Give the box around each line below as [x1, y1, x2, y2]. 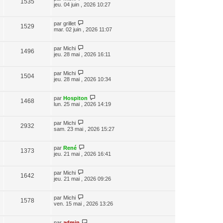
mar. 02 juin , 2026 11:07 [54, 26, 112, 32]
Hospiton [63, 95, 88, 101]
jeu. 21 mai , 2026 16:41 [54, 150, 111, 157]
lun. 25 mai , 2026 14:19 [54, 101, 111, 107]
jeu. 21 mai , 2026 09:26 [54, 175, 111, 182]
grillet [63, 20, 76, 26]
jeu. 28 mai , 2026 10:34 [54, 76, 111, 82]
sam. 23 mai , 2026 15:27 [54, 125, 114, 132]
